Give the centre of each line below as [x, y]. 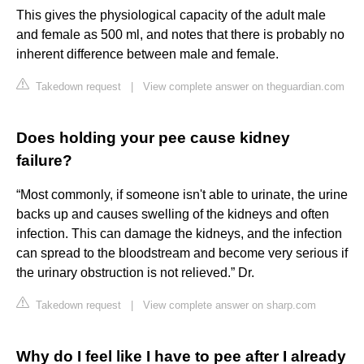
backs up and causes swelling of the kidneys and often [173, 214]
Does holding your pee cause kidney [153, 138]
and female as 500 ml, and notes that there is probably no [180, 35]
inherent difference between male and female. [147, 54]
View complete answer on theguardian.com [244, 87]
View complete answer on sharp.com [230, 305]
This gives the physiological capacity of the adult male [171, 15]
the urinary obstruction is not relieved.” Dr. [135, 273]
